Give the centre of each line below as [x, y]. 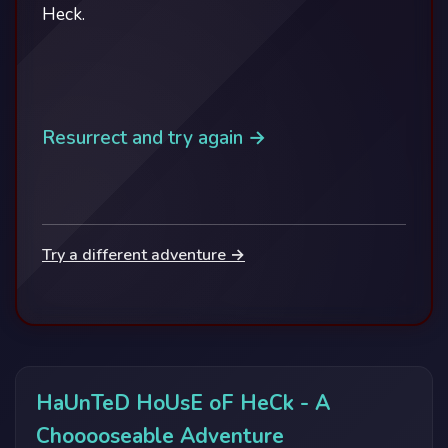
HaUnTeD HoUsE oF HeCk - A [183, 403]
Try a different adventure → [143, 255]
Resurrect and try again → [154, 138]
